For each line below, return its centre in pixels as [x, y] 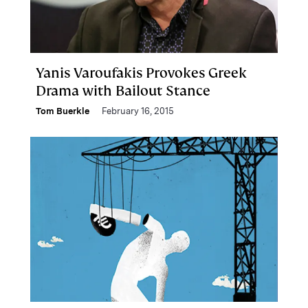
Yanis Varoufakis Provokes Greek [141, 73]
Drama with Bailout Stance [123, 91]
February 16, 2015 [138, 111]
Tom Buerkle [63, 111]
